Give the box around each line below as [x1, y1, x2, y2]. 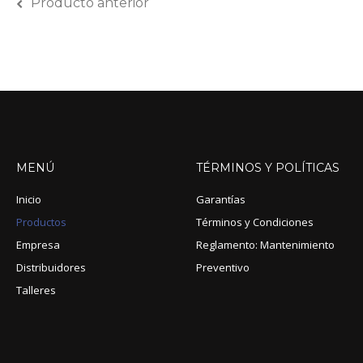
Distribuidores [16, 259, 86, 275]
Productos [16, 214, 66, 229]
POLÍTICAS [275, 160, 340, 175]
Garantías [196, 191, 246, 207]
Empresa [16, 237, 60, 252]
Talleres [16, 282, 56, 297]
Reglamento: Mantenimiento [196, 237, 335, 252]
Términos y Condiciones [196, 214, 314, 229]
